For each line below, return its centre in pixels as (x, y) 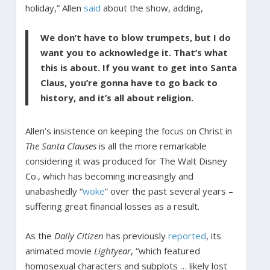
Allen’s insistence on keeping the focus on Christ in (128, 130)
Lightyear (112, 250)
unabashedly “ (54, 191)
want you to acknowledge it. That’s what (134, 52)
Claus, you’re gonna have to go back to (129, 82)
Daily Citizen (79, 235)
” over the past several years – (169, 191)
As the (39, 235)
